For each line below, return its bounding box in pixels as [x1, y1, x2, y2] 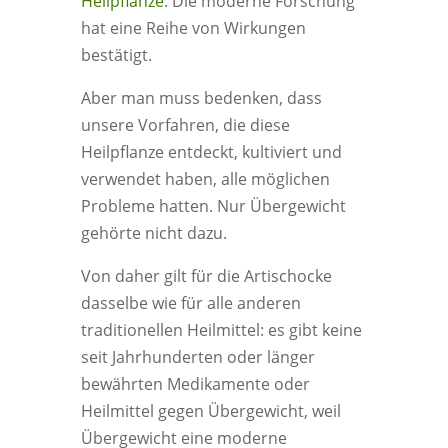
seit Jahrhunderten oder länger [80, 346, 315, 368]
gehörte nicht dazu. [80, 222, 227, 244]
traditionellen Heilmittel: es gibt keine [80, 319, 362, 341]
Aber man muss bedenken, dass [80, 87, 322, 109]
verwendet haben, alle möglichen [80, 168, 330, 190]
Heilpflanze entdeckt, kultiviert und [80, 141, 342, 163]
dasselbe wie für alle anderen [80, 292, 301, 314]
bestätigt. [80, 44, 152, 66]
